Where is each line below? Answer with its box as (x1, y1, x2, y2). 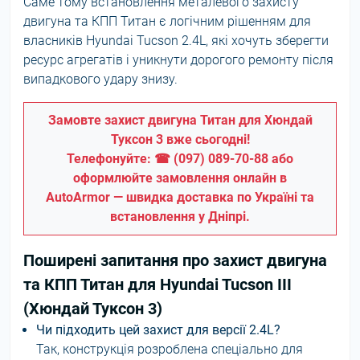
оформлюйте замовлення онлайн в (73, 170, 287, 186)
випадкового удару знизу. (23, 72, 178, 87)
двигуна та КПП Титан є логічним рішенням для (23, 14, 311, 29)
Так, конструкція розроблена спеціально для (36, 342, 303, 357)
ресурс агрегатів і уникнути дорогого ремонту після (23, 52, 333, 67)
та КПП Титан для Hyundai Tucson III (23, 275, 292, 294)
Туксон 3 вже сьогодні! (110, 132, 250, 147)
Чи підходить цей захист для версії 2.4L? (36, 322, 280, 337)
